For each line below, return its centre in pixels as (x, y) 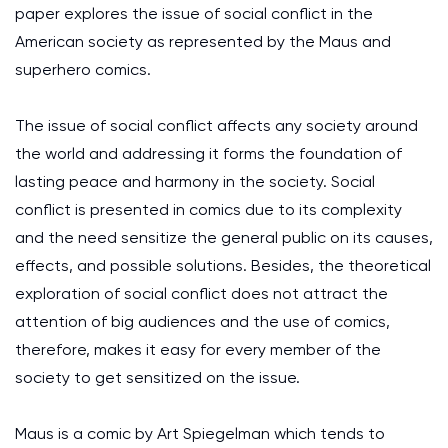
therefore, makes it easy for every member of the (198, 349)
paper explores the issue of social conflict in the (194, 13)
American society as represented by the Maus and (203, 41)
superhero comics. (83, 69)
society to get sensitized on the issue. (157, 377)
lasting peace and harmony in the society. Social (195, 181)
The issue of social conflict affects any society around (216, 125)
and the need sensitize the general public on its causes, (224, 237)
